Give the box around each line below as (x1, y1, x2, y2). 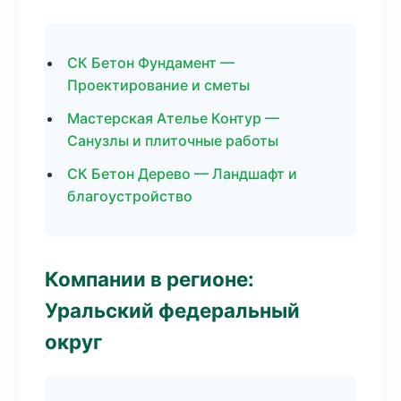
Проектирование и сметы (67, 76, 250, 94)
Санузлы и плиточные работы (67, 132, 278, 149)
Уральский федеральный (45, 298, 300, 322)
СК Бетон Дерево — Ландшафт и (67, 165, 297, 183)
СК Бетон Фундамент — (67, 54, 235, 72)
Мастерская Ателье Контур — (67, 109, 279, 127)
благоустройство (67, 187, 192, 205)
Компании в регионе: (45, 267, 254, 291)
